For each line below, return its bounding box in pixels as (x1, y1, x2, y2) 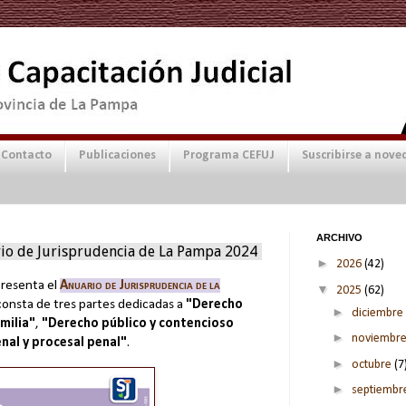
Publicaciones (79, 149, 156, 163)
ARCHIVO (316, 231, 362, 243)
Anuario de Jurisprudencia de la (60, 278, 220, 294)
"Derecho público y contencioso (42, 316, 234, 332)
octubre (351, 357, 394, 372)
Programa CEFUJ (183, 149, 275, 163)
